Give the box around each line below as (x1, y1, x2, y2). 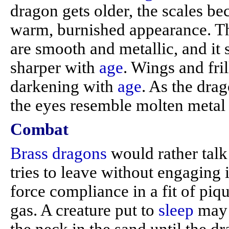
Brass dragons (10, 144, 107, 163)
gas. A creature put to (10, 201, 158, 219)
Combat (10, 120, 68, 139)
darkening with (10, 77, 118, 96)
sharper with (10, 58, 99, 77)
